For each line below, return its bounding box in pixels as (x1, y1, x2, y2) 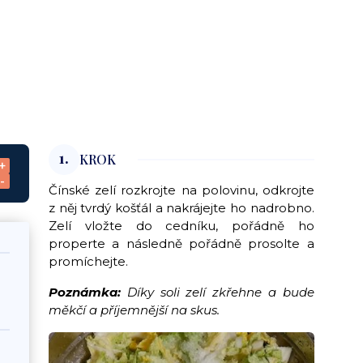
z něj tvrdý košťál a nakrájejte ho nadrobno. (49, 200, 314, 216)
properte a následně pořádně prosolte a (49, 236, 314, 252)
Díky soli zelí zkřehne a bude (121, 284, 314, 301)
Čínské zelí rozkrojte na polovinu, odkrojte (49, 182, 314, 199)
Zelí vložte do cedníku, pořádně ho (49, 218, 314, 234)
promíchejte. (49, 254, 129, 270)
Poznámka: (49, 284, 122, 301)
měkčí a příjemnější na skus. (49, 302, 220, 318)
